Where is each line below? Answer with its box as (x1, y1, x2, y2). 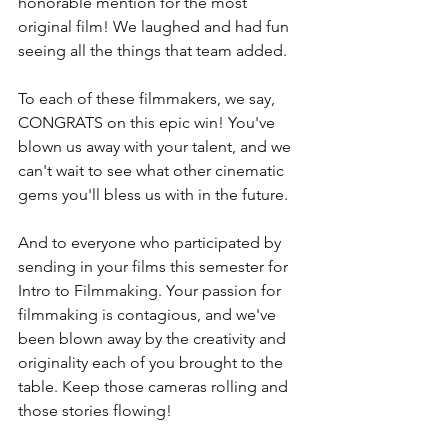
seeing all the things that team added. (18, 40, 287, 60)
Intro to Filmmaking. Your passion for (18, 280, 285, 300)
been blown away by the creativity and (18, 328, 290, 348)
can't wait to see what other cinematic (18, 160, 288, 180)
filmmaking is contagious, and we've (18, 304, 280, 324)
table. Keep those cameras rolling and (18, 376, 292, 396)
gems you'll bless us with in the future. (18, 184, 292, 204)
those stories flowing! (18, 400, 172, 420)
